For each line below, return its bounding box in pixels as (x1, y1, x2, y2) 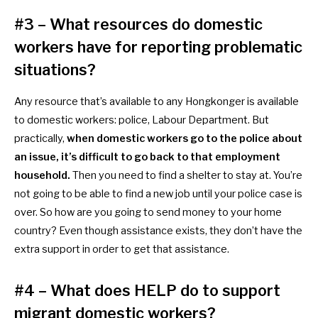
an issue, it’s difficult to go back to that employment (14, 150, 280, 164)
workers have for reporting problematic (14, 38, 302, 57)
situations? (14, 60, 96, 79)
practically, (14, 132, 67, 146)
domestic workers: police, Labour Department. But (27, 114, 269, 127)
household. (14, 169, 70, 182)
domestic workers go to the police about (97, 132, 302, 146)
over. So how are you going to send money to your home (14, 206, 282, 219)
